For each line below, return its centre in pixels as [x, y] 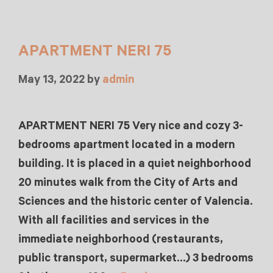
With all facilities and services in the [114, 220]
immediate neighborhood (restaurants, [121, 239]
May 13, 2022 [51, 79]
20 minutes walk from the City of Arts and [128, 182]
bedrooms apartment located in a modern [127, 144]
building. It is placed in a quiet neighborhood [135, 163]
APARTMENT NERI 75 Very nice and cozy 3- [131, 126]
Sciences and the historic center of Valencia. [136, 201]
